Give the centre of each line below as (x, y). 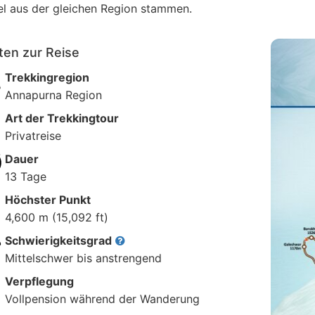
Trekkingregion (47, 77)
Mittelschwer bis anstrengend (83, 258)
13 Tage (25, 176)
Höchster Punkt (47, 200)
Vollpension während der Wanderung (102, 299)
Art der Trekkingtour (62, 118)
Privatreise (33, 136)
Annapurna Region (53, 95)
